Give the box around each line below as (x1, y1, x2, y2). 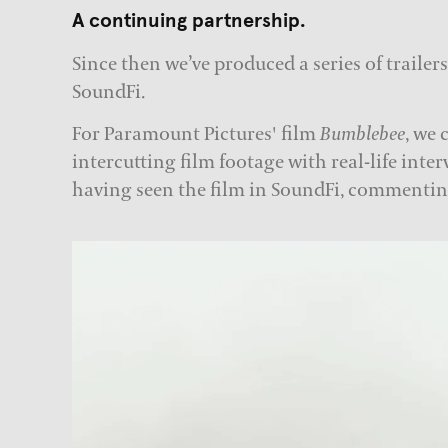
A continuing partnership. (72, 11, 306, 32)
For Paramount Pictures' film (72, 121, 320, 146)
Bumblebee (320, 121, 405, 146)
